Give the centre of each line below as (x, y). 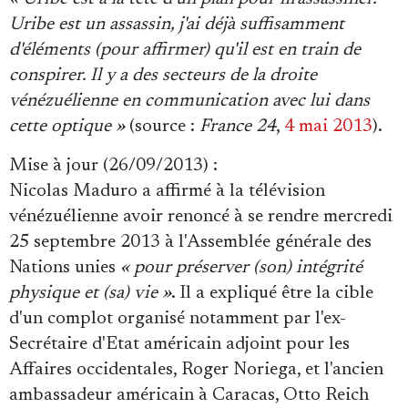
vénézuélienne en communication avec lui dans (189, 101)
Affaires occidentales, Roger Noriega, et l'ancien (196, 370)
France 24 (238, 127)
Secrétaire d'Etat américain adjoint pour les (179, 344)
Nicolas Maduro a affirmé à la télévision (167, 191)
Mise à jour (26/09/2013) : (113, 166)
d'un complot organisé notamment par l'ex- (178, 319)
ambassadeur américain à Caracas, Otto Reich (189, 395)
